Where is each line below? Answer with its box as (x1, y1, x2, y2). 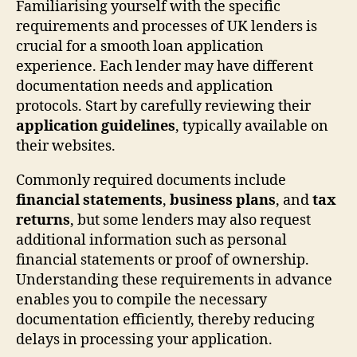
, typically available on (175, 116, 328, 135)
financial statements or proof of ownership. (16, 250, 309, 269)
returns (16, 210, 70, 229)
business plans (170, 190, 276, 210)
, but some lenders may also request (70, 210, 311, 229)
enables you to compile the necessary (16, 290, 267, 309)
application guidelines (16, 116, 175, 135)
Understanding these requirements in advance (16, 270, 332, 289)
